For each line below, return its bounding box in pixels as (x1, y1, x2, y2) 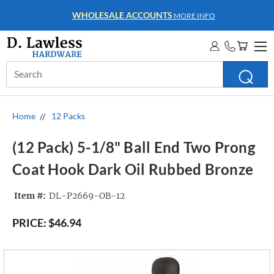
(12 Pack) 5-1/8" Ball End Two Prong (12, 138, 255, 157)
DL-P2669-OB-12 (48, 190, 125, 202)
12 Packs (51, 111, 85, 121)
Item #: (14, 190, 46, 202)
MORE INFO (168, 11, 211, 20)
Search (6, 62, 32, 73)
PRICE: (12, 216, 46, 229)
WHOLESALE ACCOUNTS (67, 10, 168, 20)
